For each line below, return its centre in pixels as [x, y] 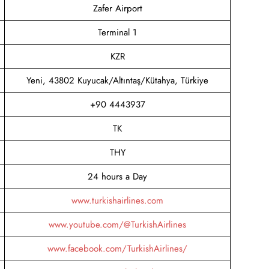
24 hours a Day [117, 176]
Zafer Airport [117, 8]
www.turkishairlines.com [117, 200]
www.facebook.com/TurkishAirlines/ [117, 248]
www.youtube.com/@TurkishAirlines [117, 224]
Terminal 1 [117, 32]
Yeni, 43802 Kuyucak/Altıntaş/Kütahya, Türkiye [117, 80]
